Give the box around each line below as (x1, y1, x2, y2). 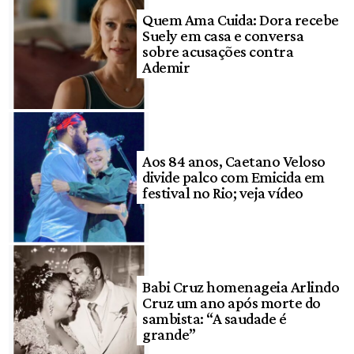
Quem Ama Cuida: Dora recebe (142, 11, 339, 29)
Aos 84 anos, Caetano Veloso (142, 153, 326, 171)
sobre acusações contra (142, 43, 294, 61)
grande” (142, 325, 196, 343)
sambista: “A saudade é (142, 309, 287, 327)
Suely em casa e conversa (142, 27, 304, 45)
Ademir (142, 58, 190, 77)
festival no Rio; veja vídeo (142, 184, 303, 202)
